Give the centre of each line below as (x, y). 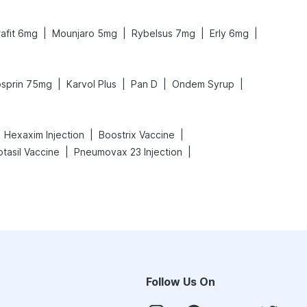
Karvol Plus (91, 84)
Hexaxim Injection (44, 135)
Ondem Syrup (203, 84)
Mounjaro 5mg (85, 33)
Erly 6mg (229, 33)
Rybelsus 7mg (163, 33)
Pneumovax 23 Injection (128, 152)
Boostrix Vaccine (137, 135)
